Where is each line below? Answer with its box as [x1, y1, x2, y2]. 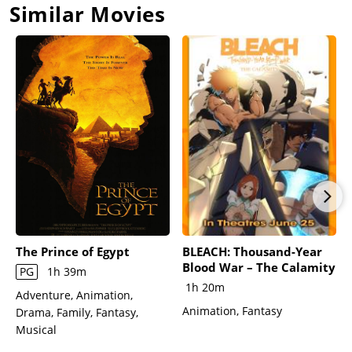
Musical [16, 321, 57, 337]
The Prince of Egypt [16, 243, 130, 259]
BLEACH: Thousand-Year [182, 243, 322, 259]
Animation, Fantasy [182, 302, 282, 318]
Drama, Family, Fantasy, [16, 304, 138, 320]
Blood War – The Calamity [182, 258, 335, 275]
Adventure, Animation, [16, 287, 133, 302]
